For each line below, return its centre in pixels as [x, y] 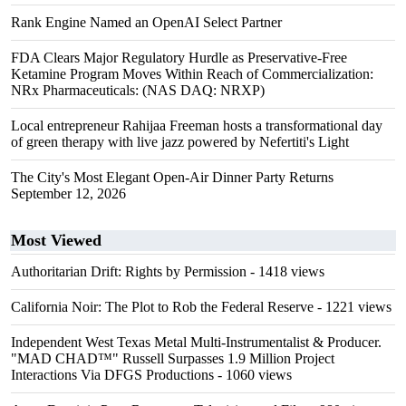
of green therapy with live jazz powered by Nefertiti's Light [180, 142]
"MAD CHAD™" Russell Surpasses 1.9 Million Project [173, 358]
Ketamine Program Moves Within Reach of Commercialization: [192, 74]
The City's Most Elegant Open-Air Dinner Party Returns [172, 177]
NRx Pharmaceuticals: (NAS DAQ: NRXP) [138, 90]
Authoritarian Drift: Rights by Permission [129, 271]
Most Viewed [56, 240]
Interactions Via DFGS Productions [112, 375]
